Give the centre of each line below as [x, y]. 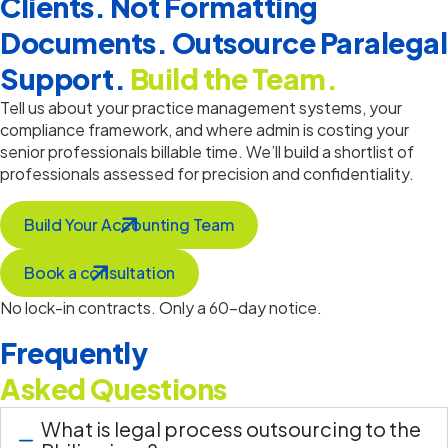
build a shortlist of [347, 152]
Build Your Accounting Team [129, 225]
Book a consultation [100, 273]
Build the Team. [233, 79]
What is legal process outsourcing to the [231, 429]
